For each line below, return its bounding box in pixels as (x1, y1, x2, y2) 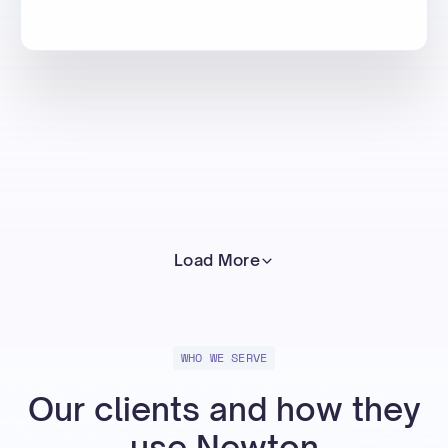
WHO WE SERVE (180, 349, 268, 366)
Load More (174, 250, 260, 270)
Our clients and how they (27, 389, 421, 429)
